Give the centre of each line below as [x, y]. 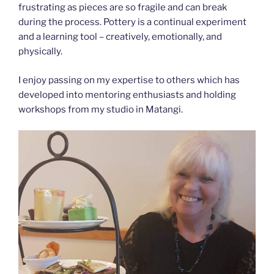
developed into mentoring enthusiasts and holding [127, 94]
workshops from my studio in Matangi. [101, 109]
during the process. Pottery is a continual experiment [132, 22]
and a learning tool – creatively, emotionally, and [120, 37]
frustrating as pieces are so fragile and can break [123, 8]
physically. [40, 52]
